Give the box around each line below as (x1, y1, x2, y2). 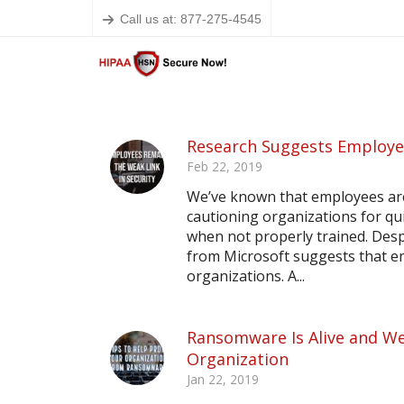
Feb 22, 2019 (187, 158, 262, 175)
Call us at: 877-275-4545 (120, 11, 262, 26)
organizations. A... (187, 266, 305, 286)
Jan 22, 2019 (187, 371, 259, 388)
